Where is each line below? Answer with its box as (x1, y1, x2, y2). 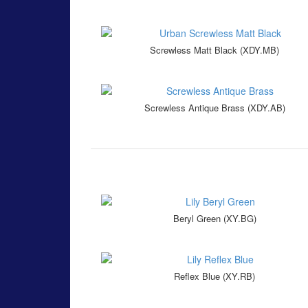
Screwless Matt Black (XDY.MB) (150, 43, 279, 57)
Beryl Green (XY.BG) (173, 212, 256, 225)
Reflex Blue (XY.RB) (174, 269, 255, 283)
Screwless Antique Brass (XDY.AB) (144, 101, 285, 115)
